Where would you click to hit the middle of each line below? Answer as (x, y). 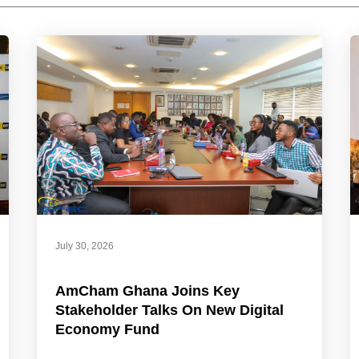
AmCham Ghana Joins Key (147, 291)
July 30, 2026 (84, 246)
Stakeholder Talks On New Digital (169, 311)
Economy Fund (107, 330)
